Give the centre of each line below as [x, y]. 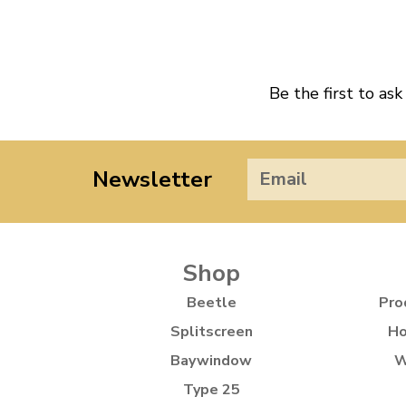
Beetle [211, 303]
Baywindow [212, 361]
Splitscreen [211, 332]
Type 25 [211, 390]
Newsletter [152, 179]
